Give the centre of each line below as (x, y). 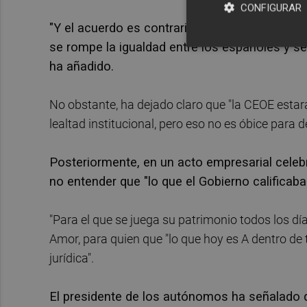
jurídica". (72, 258)
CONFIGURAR (271, 8)
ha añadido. (82, 66)
